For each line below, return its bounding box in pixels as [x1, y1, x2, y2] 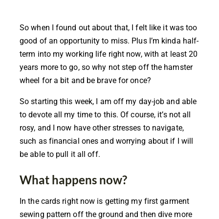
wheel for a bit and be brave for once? [20, 75, 151, 85]
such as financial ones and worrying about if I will [20, 136, 194, 146]
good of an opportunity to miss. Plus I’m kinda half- [20, 36, 199, 45]
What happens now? [20, 172, 127, 187]
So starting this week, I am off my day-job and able [20, 96, 197, 106]
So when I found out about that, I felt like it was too [20, 22, 197, 32]
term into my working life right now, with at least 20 [20, 49, 198, 59]
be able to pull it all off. [20, 149, 100, 159]
